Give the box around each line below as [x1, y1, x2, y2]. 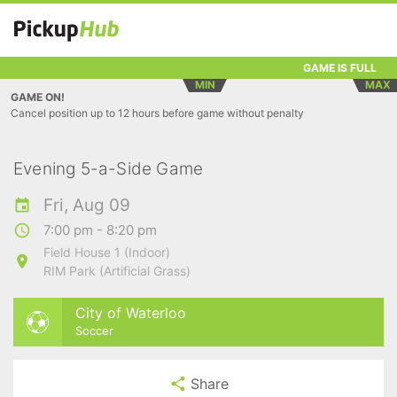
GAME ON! [11, 90, 65, 104]
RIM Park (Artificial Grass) [43, 263, 191, 278]
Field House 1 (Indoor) [43, 245, 170, 260]
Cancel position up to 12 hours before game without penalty [11, 106, 304, 120]
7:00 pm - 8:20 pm [43, 222, 157, 238]
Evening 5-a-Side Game [13, 159, 204, 179]
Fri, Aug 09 [43, 195, 130, 215]
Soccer [75, 323, 113, 338]
